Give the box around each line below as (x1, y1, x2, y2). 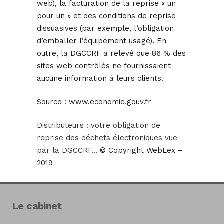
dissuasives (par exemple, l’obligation (37, 24, 174, 33)
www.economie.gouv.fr (66, 97, 151, 107)
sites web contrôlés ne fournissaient (37, 61, 171, 71)
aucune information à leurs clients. (37, 74, 163, 83)
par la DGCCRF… (37, 146, 97, 155)
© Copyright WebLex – (97, 146, 183, 155)
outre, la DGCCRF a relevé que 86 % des (37, 49, 186, 58)
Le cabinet (12, 200, 61, 212)
